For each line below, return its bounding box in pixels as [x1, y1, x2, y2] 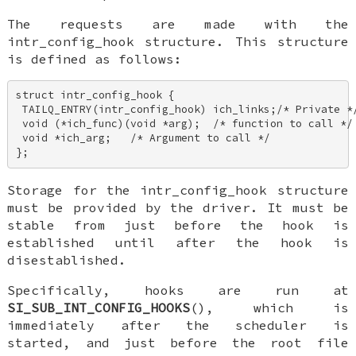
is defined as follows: [7, 50, 183, 67]
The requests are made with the [7, 15, 349, 32]
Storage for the [7, 181, 141, 198]
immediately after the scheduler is [7, 316, 349, 333]
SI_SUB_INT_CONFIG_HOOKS [7, 299, 191, 315]
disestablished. [7, 251, 127, 268]
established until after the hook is [7, 234, 349, 250]
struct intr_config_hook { [15, 88, 181, 103]
